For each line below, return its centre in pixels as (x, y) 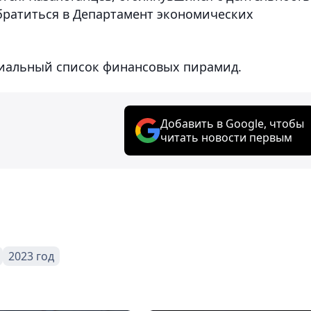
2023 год (31, 256)
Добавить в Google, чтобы (232, 123)
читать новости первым (226, 137)
